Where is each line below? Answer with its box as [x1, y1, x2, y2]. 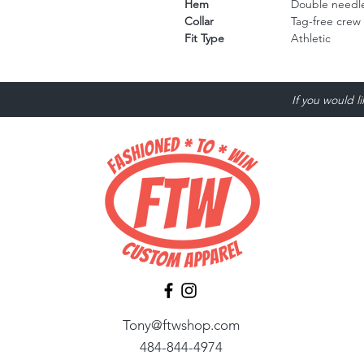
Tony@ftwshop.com [123, 317, 240, 334]
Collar [184, 14, 214, 29]
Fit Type [184, 31, 224, 46]
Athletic [291, 31, 331, 46]
